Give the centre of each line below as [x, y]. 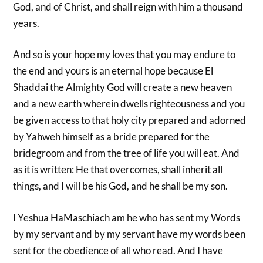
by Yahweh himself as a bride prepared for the [112, 137]
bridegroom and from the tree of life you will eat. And [127, 153]
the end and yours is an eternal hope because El [113, 71]
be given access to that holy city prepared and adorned [130, 120]
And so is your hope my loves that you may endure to [124, 55]
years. [26, 23]
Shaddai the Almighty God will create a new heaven [123, 87]
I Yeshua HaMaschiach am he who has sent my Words [127, 217]
